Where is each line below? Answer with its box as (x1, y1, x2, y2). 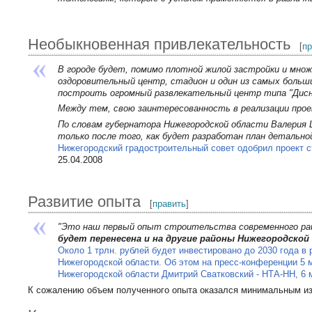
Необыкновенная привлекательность (28, 35, 291, 53)
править (153, 198, 187, 209)
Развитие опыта (28, 192, 141, 210)
